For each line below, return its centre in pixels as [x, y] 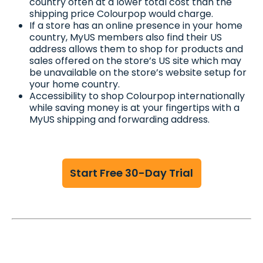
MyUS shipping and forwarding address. [119, 119]
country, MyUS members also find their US [126, 37]
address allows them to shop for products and [136, 49]
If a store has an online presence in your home [136, 25]
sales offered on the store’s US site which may [135, 60]
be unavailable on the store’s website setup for [138, 72]
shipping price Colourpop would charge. [121, 14]
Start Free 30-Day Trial [131, 173]
